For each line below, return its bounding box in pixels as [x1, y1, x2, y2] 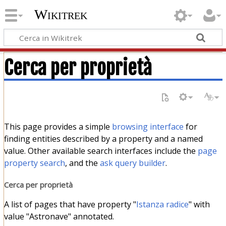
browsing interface [111, 121, 184, 132]
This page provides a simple [4, 121, 112, 132]
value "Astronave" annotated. [4, 211, 114, 222]
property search [4, 157, 65, 168]
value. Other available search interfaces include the [4, 145, 198, 156]
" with [188, 199, 210, 210]
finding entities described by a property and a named [4, 133, 203, 144]
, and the [65, 157, 100, 168]
